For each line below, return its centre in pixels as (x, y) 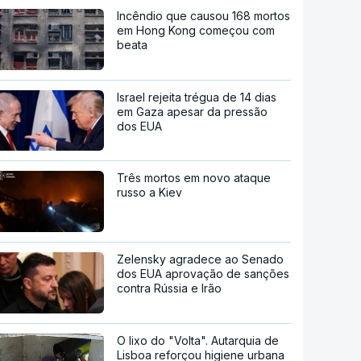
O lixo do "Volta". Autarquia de (198, 341)
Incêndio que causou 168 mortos (204, 15)
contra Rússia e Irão (170, 288)
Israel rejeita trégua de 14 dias (197, 97)
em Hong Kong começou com (196, 30)
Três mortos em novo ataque (194, 178)
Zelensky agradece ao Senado (201, 259)
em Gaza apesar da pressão (193, 111)
